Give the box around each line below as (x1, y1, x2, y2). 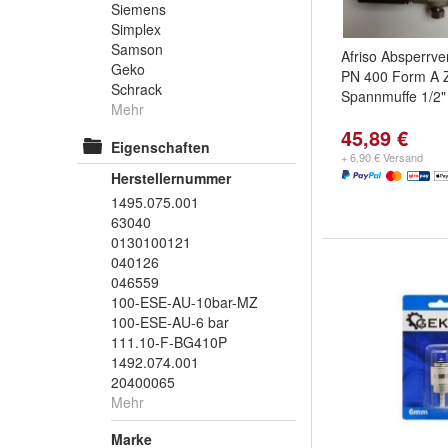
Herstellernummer (111, 168, 231, 188)
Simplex (111, 19, 161, 39)
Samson (111, 39, 163, 59)
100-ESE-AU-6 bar (111, 312, 229, 332)
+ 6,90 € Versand (341, 149, 423, 165)
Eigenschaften (111, 137, 210, 157)
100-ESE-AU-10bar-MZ (111, 292, 258, 312)
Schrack (111, 79, 162, 99)
